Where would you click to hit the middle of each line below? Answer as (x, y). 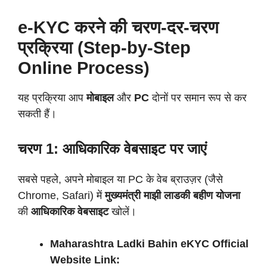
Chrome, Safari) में (61, 195)
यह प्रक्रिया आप (52, 98)
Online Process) (84, 68)
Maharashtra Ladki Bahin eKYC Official (149, 244)
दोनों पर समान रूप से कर (198, 98)
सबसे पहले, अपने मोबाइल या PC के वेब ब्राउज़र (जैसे (120, 179)
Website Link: (85, 260)
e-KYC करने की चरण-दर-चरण (118, 27)
